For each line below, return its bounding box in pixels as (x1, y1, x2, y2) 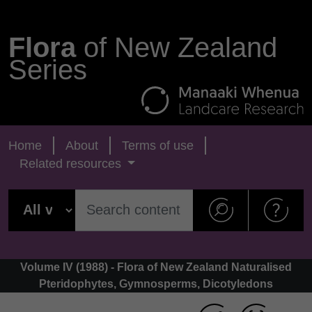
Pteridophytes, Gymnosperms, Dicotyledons (39, 277, 273, 290)
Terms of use (122, 138, 194, 153)
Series (8, 54, 87, 85)
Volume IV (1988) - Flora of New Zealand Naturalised (20, 260, 292, 273)
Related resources (19, 156, 125, 171)
